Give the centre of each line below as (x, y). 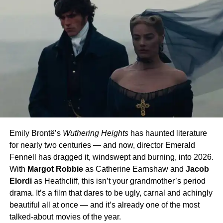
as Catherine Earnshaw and (134, 169)
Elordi (20, 181)
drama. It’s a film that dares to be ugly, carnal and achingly (111, 193)
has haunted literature (167, 133)
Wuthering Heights (95, 133)
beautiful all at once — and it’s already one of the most (104, 205)
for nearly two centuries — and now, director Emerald (102, 145)
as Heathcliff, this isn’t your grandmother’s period (118, 181)
